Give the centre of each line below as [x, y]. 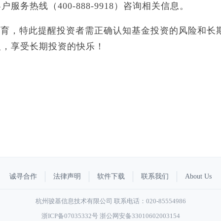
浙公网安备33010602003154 [140, 216]
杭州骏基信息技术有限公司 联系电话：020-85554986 [110, 201]
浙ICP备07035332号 [70, 216]
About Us [198, 176]
